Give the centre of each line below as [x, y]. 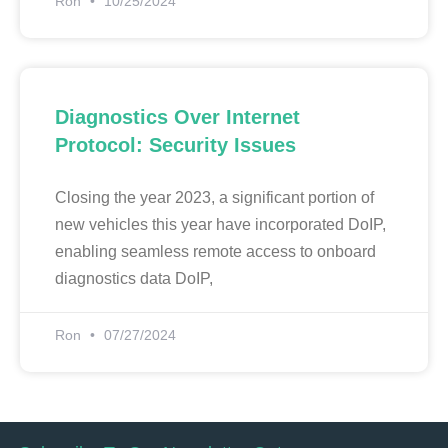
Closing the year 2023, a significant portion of [214, 197]
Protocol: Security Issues [175, 144]
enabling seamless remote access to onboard [215, 251]
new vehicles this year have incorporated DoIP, [220, 224]
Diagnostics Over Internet [177, 116]
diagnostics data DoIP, [134, 278]
